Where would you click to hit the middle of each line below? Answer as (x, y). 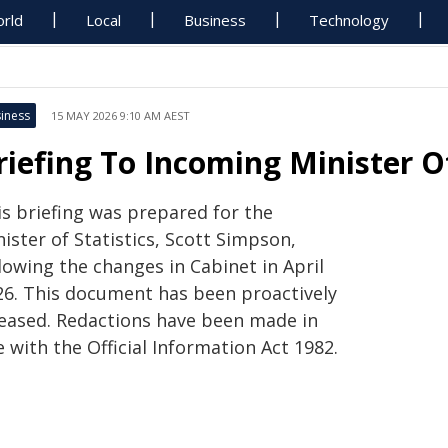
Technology (349, 20)
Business (215, 20)
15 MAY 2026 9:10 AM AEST (120, 115)
